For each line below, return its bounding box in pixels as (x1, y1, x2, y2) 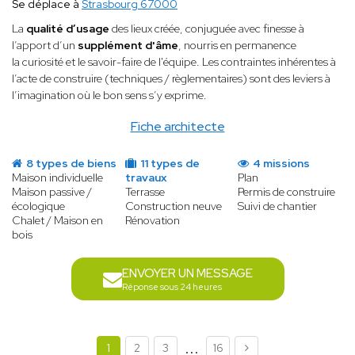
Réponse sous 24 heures (121, 281, 222, 293)
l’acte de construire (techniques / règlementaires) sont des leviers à (12, 71, 330, 86)
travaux (124, 170, 166, 185)
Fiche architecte (130, 118, 225, 136)
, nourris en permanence (178, 38, 296, 53)
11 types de (137, 156, 200, 171)
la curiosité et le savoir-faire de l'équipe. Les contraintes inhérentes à (12, 55, 336, 70)
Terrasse (124, 185, 165, 200)
